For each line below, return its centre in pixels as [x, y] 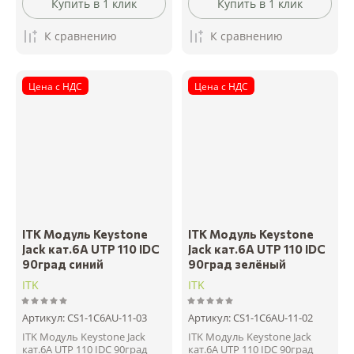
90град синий [63, 264]
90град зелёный [237, 264]
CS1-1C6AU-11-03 [106, 317]
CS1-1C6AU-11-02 [272, 317]
